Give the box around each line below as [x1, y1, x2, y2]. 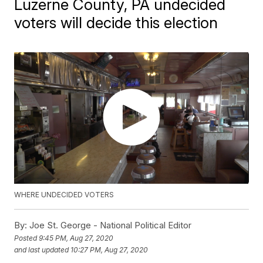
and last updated [14, 245, 69, 254]
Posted [14, 233, 39, 242]
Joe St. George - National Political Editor [27, 220, 192, 231]
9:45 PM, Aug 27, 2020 [39, 233, 114, 242]
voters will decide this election [14, 14, 218, 32]
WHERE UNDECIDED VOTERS [14, 190, 114, 200]
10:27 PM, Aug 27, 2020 [70, 245, 149, 254]
